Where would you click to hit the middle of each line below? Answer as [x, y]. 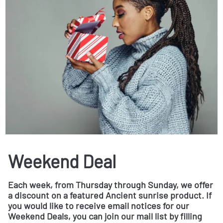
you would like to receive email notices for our [99, 205]
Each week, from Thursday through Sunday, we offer [111, 184]
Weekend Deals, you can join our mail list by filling [105, 216]
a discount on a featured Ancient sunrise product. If [110, 195]
